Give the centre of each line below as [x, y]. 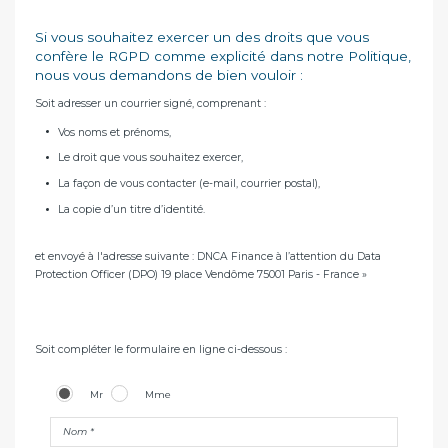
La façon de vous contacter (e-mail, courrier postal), [188, 184]
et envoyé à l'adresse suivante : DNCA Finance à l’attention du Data [208, 256]
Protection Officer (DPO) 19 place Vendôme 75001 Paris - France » [201, 274]
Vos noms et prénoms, [114, 132]
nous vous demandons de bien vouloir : [169, 75]
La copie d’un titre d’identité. [131, 210]
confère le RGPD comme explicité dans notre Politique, [223, 56]
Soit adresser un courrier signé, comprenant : [150, 103]
